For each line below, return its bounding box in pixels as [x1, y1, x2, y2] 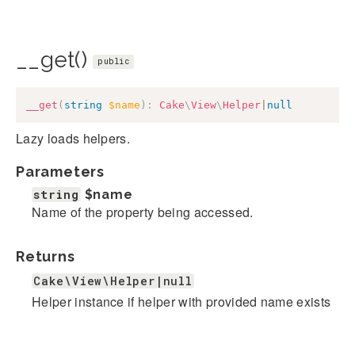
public [97, 56, 129, 67]
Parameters [16, 162, 105, 180]
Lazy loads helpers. [16, 128, 131, 147]
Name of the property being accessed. [32, 202, 254, 221]
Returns [16, 247, 75, 265]
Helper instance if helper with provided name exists [32, 292, 331, 311]
